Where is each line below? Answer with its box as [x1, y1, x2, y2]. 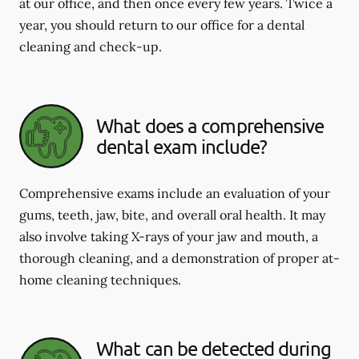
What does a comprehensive [96, 114, 325, 137]
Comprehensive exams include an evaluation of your [19, 185, 330, 201]
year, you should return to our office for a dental [19, 17, 305, 33]
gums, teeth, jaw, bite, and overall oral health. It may [19, 207, 325, 223]
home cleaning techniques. [19, 272, 181, 288]
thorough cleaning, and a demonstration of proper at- [19, 250, 340, 266]
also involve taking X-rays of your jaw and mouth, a [19, 228, 318, 244]
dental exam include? [96, 135, 268, 158]
